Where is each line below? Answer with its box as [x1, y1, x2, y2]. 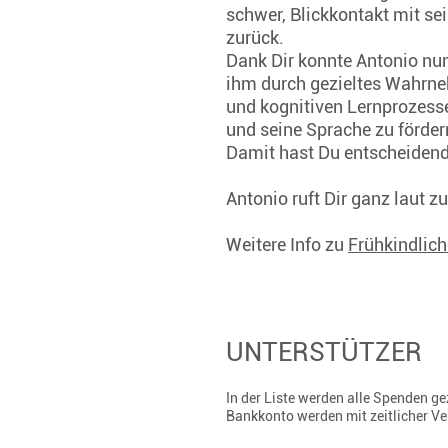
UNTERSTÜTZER [226, 336, 422, 367]
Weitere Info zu [226, 233, 348, 255]
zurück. [226, 26, 288, 48]
